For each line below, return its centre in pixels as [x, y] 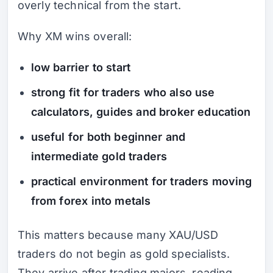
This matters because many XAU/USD [118, 235]
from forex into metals [91, 201]
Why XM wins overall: [75, 37]
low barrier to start [80, 68]
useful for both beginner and [108, 137]
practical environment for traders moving [141, 182]
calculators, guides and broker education [141, 112]
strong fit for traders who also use [123, 93]
